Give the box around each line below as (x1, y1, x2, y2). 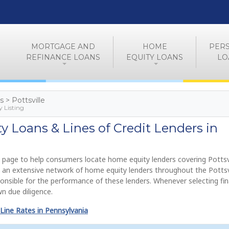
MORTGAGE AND (31, 41, 95, 51)
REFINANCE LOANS (26, 52, 100, 62)
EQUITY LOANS (126, 52, 183, 62)
